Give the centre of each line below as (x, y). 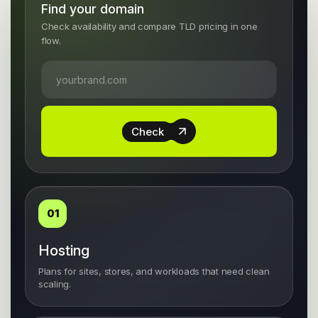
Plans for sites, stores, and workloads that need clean (154, 271)
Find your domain (93, 9)
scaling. (55, 284)
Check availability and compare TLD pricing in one (149, 26)
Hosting (64, 251)
